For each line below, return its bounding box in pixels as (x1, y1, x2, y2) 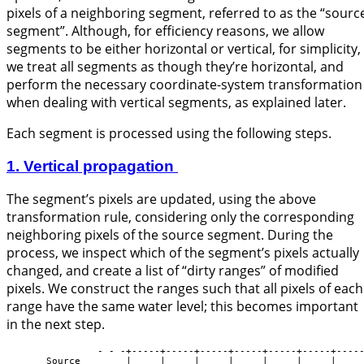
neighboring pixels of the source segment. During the (6, 226, 333, 245)
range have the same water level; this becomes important (6, 297, 358, 316)
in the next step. (6, 315, 105, 334)
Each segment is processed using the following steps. (6, 123, 331, 142)
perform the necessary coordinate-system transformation (6, 75, 362, 93)
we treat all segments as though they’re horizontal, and (6, 57, 344, 76)
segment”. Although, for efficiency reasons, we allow (6, 21, 324, 40)
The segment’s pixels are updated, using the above (6, 190, 316, 209)
